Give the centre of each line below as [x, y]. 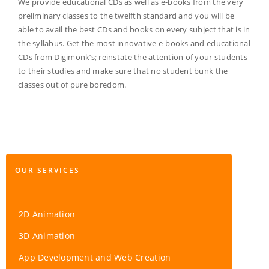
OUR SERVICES [47, 170]
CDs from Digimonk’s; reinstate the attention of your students [133, 57]
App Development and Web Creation [95, 258]
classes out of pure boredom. [72, 85]
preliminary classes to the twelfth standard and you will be [126, 16]
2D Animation [47, 214]
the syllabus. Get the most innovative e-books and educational [134, 44]
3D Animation [47, 236]
